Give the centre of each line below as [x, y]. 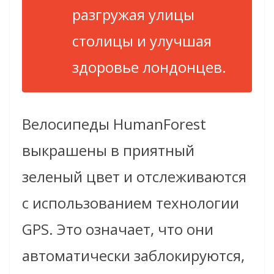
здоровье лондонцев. [149, 67]
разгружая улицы [133, 15]
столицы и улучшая [142, 41]
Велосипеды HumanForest [114, 124]
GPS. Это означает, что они [118, 229]
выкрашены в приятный [108, 150]
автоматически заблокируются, [133, 256]
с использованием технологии [131, 203]
